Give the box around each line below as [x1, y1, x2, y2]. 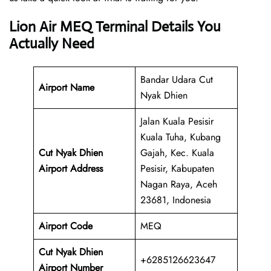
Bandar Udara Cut [140, 73, 213, 87]
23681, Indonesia [140, 193, 211, 207]
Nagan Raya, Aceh [140, 177, 217, 192]
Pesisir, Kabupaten [140, 162, 214, 176]
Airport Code [39, 219, 93, 233]
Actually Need [9, 34, 94, 53]
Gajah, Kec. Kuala [140, 146, 214, 160]
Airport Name [39, 80, 94, 95]
